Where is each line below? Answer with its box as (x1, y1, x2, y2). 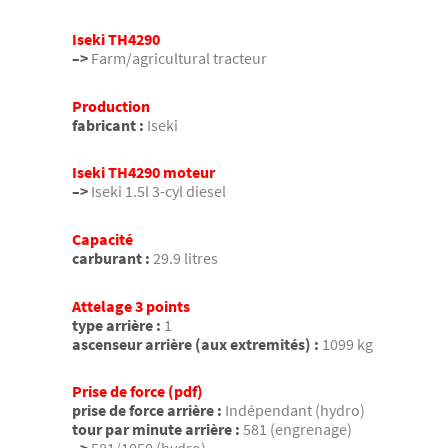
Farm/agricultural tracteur (91, 48, 267, 69)
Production (72, 95, 150, 116)
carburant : (72, 247, 150, 268)
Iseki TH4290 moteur (72, 162, 215, 183)
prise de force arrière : (72, 400, 222, 421)
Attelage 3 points (72, 295, 190, 316)
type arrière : (72, 314, 161, 335)
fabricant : (72, 114, 144, 135)
